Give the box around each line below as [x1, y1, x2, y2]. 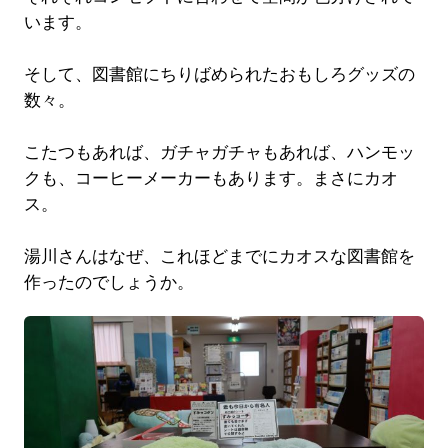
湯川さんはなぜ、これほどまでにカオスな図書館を [23, 246, 415, 266]
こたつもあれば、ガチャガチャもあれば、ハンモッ [23, 142, 415, 162]
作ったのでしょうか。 [23, 272, 194, 292]
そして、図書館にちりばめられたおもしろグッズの [23, 64, 415, 84]
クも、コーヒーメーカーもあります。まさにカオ [23, 168, 398, 188]
